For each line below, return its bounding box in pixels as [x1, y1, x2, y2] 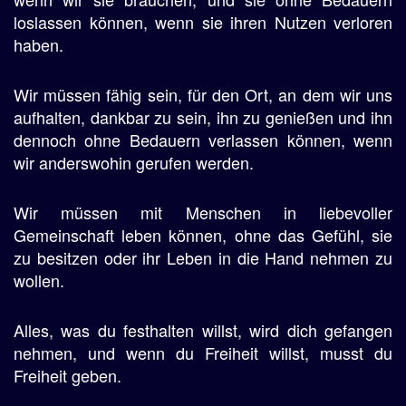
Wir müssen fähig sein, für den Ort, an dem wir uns [14, 82, 392, 106]
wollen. [14, 268, 64, 292]
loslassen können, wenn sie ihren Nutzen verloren [14, 10, 392, 34]
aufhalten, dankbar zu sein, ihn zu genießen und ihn [14, 105, 392, 129]
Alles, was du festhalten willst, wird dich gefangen [14, 318, 392, 342]
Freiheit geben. [14, 363, 121, 387]
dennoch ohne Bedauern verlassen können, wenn [14, 128, 392, 151]
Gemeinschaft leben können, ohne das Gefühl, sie [14, 223, 392, 246]
